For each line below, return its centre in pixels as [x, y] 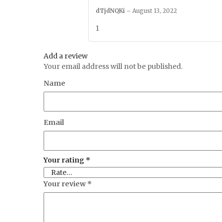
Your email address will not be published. [113, 67]
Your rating [65, 160]
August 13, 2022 [155, 11]
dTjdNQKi [111, 11]
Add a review [66, 56]
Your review [65, 184]
